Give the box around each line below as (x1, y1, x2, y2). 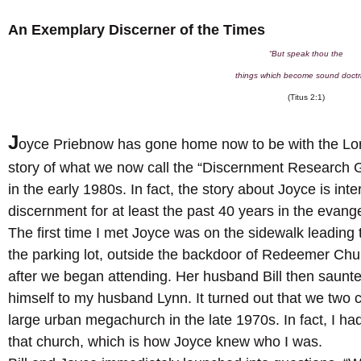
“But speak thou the (268, 48, 343, 58)
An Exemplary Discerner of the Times (8, 21, 265, 38)
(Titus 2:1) (287, 92, 325, 102)
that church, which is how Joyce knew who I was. (8, 333, 322, 350)
